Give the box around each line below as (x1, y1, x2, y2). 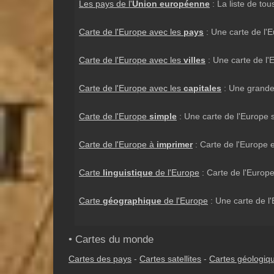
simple (149, 111, 177, 121)
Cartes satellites (139, 254, 201, 264)
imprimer (157, 139, 193, 149)
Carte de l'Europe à (79, 139, 157, 149)
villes (183, 55, 206, 65)
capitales (183, 83, 221, 93)
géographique (103, 196, 161, 206)
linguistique (103, 168, 153, 177)
